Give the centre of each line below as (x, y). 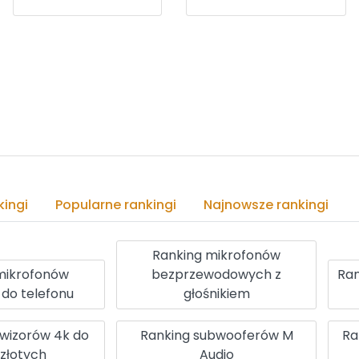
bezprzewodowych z (216, 274)
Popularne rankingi (116, 204)
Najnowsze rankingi (266, 204)
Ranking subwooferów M (216, 335)
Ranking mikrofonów (216, 255)
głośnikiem (216, 293)
